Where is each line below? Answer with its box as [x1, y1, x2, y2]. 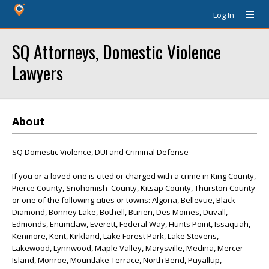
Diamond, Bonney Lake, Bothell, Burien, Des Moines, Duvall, [12, 207, 228, 217]
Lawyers [12, 59, 63, 85]
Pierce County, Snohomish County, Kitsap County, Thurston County [12, 183, 255, 193]
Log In [213, 10, 234, 20]
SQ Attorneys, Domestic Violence [12, 38, 221, 64]
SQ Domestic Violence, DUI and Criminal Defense [12, 147, 189, 157]
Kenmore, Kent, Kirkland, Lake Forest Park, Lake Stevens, [12, 231, 219, 241]
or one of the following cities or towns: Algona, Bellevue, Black [12, 195, 235, 205]
